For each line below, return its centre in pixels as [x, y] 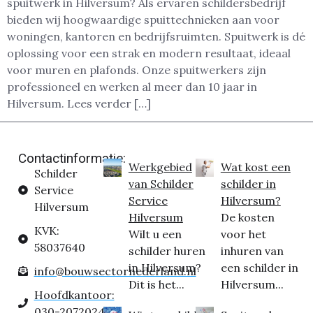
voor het [243, 234]
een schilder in [259, 268]
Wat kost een [255, 167]
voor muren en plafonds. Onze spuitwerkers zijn [137, 70]
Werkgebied [160, 167]
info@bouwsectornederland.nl [115, 271]
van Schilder [161, 184]
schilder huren [167, 251]
